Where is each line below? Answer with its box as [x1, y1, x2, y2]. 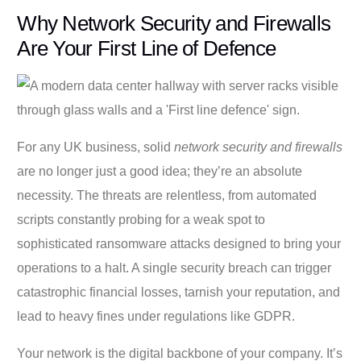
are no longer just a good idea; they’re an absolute [17, 164, 303, 178]
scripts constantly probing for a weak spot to [17, 212, 266, 226]
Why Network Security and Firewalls [17, 10, 331, 35]
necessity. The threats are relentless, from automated [17, 188, 317, 202]
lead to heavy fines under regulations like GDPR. [17, 309, 296, 323]
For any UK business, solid [17, 139, 175, 154]
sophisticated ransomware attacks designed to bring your [17, 236, 342, 251]
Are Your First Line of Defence [17, 35, 276, 60]
